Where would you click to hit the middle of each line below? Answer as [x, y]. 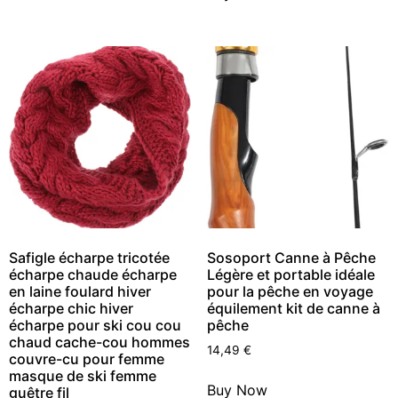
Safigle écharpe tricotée [89, 258]
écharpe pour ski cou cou [95, 325]
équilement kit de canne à [293, 308]
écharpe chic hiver [71, 308]
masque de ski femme [83, 376]
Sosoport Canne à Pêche [291, 258]
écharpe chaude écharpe [93, 275]
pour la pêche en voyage [290, 291]
